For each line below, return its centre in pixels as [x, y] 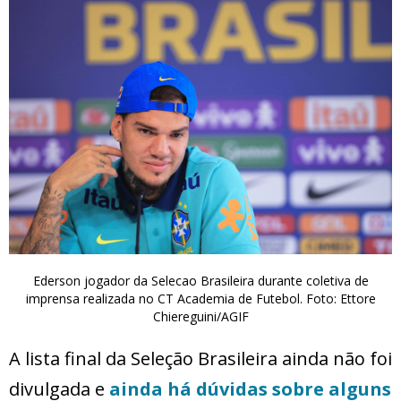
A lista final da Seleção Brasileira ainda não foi [200, 358]
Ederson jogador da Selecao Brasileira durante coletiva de [200, 280]
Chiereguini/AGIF [200, 316]
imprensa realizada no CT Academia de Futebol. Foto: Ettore [200, 298]
